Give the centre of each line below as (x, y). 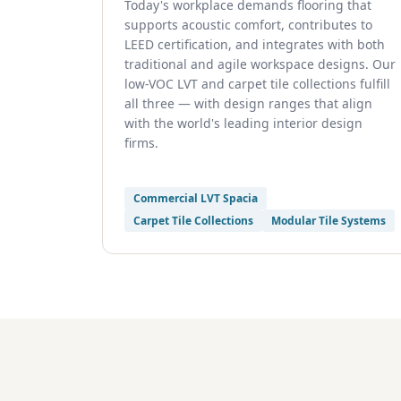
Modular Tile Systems (328, 221)
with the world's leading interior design (243, 123)
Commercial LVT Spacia (196, 198)
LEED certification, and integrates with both (255, 44)
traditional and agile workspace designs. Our (260, 64)
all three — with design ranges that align (248, 103)
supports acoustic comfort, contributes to (248, 25)
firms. (141, 143)
